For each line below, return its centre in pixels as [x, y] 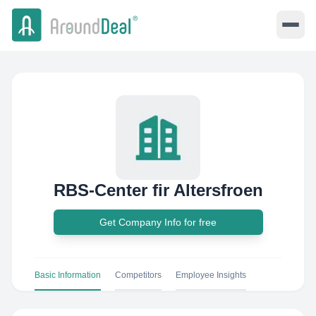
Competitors [138, 275]
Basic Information [68, 275]
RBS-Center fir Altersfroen [158, 190]
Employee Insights [211, 275]
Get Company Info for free [158, 222]
